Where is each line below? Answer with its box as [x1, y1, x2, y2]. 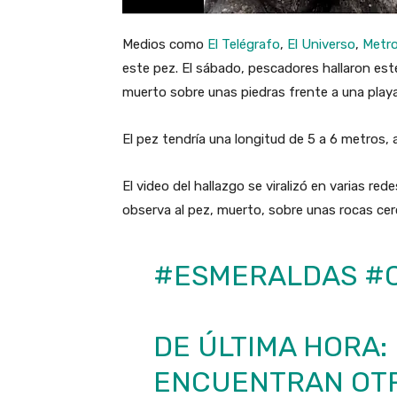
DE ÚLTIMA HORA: [152, 330, 387, 364]
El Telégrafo [207, 36, 280, 53]
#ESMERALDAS [152, 259, 357, 293]
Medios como [122, 36, 207, 53]
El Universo [287, 36, 355, 53]
